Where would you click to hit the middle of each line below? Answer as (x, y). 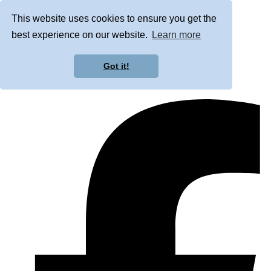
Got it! (116, 66)
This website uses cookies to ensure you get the (114, 19)
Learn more (177, 35)
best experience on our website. (81, 35)
